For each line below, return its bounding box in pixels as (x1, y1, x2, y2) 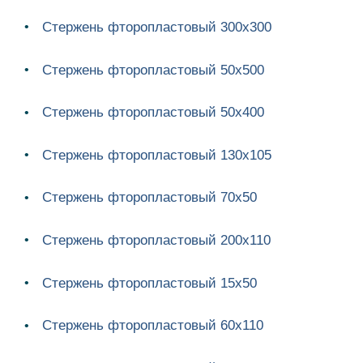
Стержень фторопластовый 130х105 (42, 147, 271, 163)
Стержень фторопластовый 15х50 (42, 275, 257, 291)
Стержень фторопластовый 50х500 (42, 62, 264, 78)
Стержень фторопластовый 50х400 (42, 105, 264, 121)
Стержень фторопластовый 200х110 (42, 232, 271, 248)
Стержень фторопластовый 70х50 (42, 190, 257, 206)
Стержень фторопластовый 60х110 (42, 318, 263, 334)
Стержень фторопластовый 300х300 (42, 19, 271, 35)
